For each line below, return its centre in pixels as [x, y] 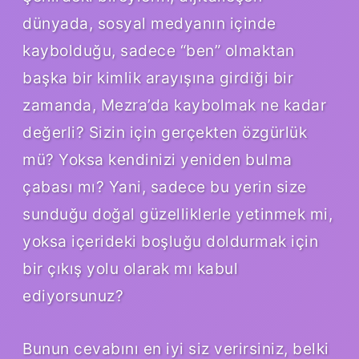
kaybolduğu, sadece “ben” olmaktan [159, 51]
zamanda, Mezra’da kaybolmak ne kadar [174, 105]
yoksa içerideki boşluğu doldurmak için [170, 242]
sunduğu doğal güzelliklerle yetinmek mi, [177, 214]
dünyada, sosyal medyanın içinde [149, 24]
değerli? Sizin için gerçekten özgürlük [165, 133]
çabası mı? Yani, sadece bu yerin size [165, 187]
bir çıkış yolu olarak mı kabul [130, 269]
